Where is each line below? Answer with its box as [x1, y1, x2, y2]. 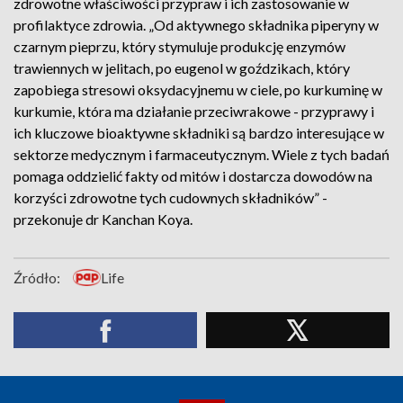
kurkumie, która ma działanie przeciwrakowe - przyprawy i [13, 103, 374, 120]
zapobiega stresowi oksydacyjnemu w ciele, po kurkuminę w [13, 81, 382, 98]
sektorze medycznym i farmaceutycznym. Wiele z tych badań [13, 146, 390, 163]
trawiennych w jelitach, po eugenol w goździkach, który [13, 59, 350, 76]
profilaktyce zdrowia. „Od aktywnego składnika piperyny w [13, 16, 379, 33]
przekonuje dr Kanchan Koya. [13, 210, 193, 228]
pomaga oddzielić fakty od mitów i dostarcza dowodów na [13, 167, 372, 184]
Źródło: [13, 269, 60, 286]
